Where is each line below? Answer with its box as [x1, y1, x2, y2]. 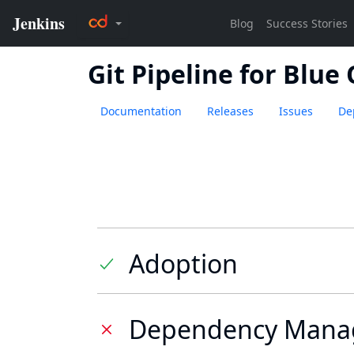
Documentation [100, 104, 182, 119]
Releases [207, 104, 254, 119]
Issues [279, 104, 313, 119]
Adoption [129, 247, 238, 281]
